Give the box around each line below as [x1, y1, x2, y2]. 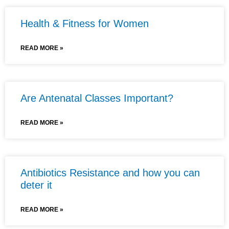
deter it [20, 179, 52, 191]
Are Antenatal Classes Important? [20, 92, 173, 104]
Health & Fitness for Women [20, 17, 149, 29]
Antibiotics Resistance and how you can [20, 167, 200, 178]
